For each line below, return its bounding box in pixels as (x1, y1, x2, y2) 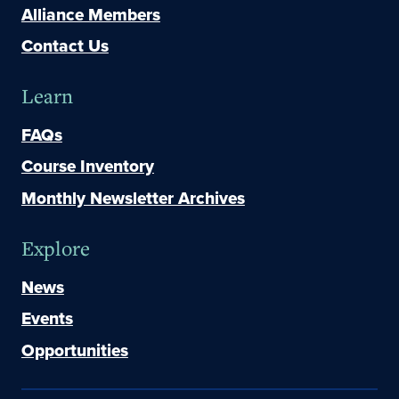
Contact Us (20, 33, 109, 60)
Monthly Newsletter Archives (20, 184, 245, 211)
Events (20, 305, 73, 332)
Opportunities (20, 337, 128, 363)
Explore (20, 233, 90, 261)
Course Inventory (20, 153, 154, 180)
